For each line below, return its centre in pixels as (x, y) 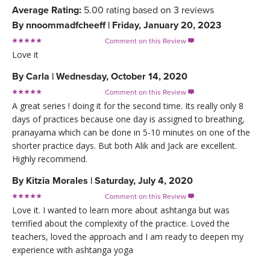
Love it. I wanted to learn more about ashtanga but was (121, 210)
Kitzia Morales (57, 181)
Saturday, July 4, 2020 (144, 181)
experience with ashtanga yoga (73, 250)
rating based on (139, 10)
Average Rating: (47, 10)
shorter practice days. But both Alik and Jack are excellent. (124, 145)
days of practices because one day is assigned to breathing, (128, 119)
